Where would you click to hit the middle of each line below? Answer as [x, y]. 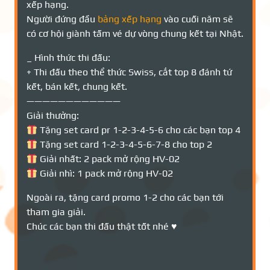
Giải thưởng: [53, 115]
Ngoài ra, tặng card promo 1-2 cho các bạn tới [125, 197]
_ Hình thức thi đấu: [68, 58]
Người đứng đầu [62, 19]
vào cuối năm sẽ [197, 19]
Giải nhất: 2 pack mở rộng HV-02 [109, 159]
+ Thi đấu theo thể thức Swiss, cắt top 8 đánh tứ [129, 72]
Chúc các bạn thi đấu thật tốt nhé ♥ [102, 226]
